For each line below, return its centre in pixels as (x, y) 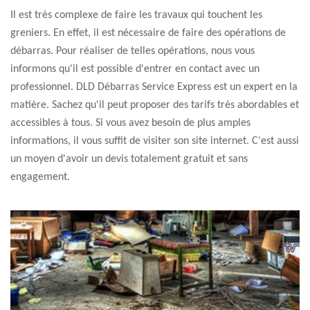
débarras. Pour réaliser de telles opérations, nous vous (133, 51)
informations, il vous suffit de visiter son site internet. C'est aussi (155, 141)
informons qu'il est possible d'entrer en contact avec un (135, 69)
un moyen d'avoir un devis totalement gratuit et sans (129, 159)
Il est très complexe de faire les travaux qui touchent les (136, 15)
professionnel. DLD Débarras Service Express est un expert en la (154, 87)
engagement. (40, 177)
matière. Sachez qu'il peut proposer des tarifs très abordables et (155, 105)
